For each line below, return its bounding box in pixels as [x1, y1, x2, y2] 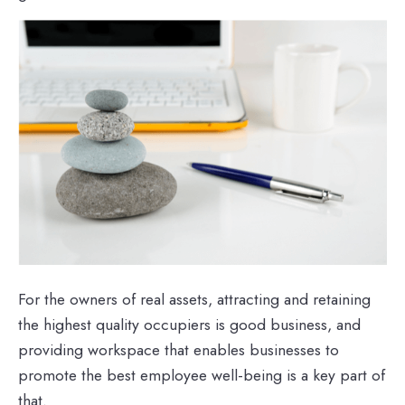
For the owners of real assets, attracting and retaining [18, 287, 371, 311]
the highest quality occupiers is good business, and [18, 312, 361, 336]
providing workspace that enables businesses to [18, 337, 339, 362]
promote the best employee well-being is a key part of [18, 363, 385, 387]
